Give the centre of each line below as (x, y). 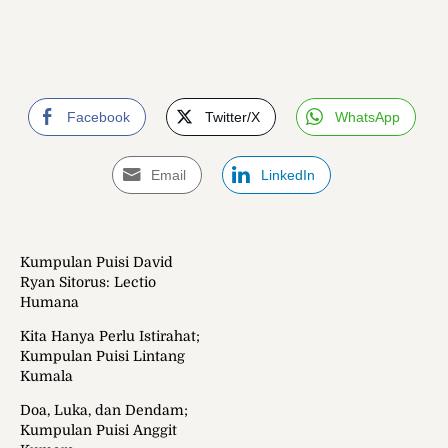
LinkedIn (288, 175)
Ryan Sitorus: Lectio (88, 282)
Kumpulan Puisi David (96, 262)
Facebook (98, 117)
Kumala (46, 376)
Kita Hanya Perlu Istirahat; (110, 336)
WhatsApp (367, 117)
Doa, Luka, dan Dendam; (104, 410)
